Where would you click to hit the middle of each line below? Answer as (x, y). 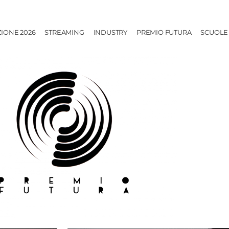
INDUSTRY (110, 32)
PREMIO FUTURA (164, 32)
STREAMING (64, 32)
